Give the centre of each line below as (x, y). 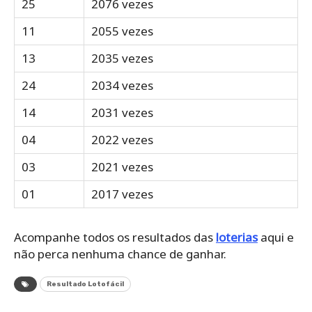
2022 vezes (122, 139)
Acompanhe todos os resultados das (115, 237)
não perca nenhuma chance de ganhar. (120, 253)
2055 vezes (122, 31)
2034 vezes (122, 85)
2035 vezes (122, 58)
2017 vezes (122, 194)
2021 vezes (122, 166)
